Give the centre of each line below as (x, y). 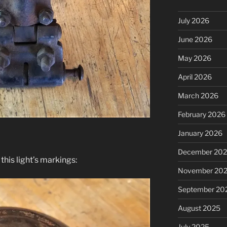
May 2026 (194, 58)
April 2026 (195, 77)
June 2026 (195, 39)
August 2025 (199, 208)
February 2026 (201, 114)
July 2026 (193, 20)
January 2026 (200, 133)
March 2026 (198, 95)
